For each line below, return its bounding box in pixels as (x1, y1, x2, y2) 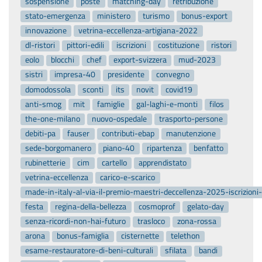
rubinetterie (25, 156, 66, 168)
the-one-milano (25, 112, 81, 125)
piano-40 (103, 142, 135, 154)
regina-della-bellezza (55, 201, 127, 213)
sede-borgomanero (25, 142, 92, 154)
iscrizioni (116, 39, 146, 51)
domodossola (25, 83, 71, 95)
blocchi (51, 54, 75, 66)
